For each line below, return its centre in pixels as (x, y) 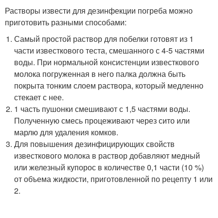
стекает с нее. (39, 97)
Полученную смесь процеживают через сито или (102, 120)
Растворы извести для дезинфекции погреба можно (99, 10)
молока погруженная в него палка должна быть (100, 74)
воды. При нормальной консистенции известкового (107, 62)
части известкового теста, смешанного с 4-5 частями (109, 50)
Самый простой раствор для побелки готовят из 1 (104, 39)
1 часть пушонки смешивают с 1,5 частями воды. (102, 109)
